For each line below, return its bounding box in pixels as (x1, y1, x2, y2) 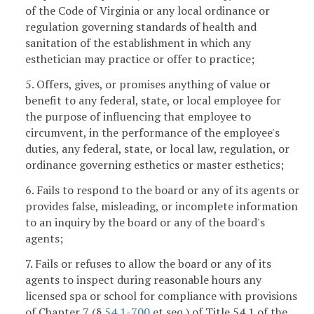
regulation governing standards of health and (25, 19, 257, 35)
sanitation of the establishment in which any (25, 35, 251, 51)
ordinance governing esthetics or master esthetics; (25, 157, 284, 173)
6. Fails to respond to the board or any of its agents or (25, 182, 299, 198)
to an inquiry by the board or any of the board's (25, 214, 265, 230)
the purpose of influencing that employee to (25, 109, 251, 125)
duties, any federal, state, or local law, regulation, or (25, 141, 289, 157)
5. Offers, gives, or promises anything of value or (25, 76, 271, 93)
